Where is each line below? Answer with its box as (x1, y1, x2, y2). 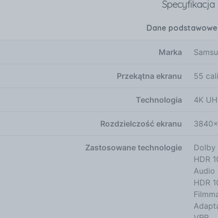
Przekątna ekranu (117, 71, 182, 81)
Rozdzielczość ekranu (100, 118, 182, 128)
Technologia (136, 94, 182, 105)
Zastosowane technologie (85, 142, 182, 152)
